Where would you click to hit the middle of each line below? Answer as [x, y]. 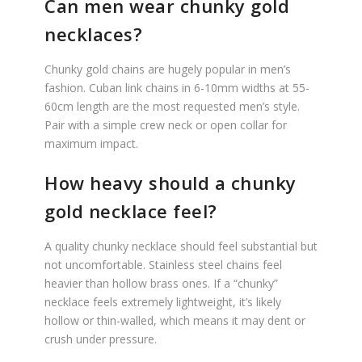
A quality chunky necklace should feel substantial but [181, 246]
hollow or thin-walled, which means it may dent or [175, 320]
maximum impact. [91, 143]
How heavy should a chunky [170, 183]
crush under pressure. [101, 339]
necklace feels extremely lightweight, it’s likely [163, 302]
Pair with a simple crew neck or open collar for [166, 125]
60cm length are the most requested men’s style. [172, 106]
